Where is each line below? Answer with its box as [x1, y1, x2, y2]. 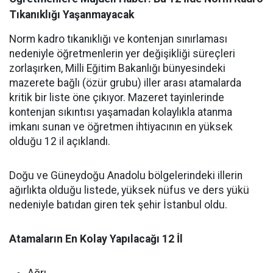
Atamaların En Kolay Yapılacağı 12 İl [9, 233, 183, 245]
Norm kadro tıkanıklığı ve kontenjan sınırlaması [9, 33, 227, 45]
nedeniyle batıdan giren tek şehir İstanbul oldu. [9, 199, 227, 211]
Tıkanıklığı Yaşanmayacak [9, 9, 134, 21]
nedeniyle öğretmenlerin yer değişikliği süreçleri [9, 48, 235, 60]
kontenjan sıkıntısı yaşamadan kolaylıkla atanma [9, 106, 232, 118]
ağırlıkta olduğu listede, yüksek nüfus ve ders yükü [9, 184, 249, 196]
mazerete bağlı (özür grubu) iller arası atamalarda [9, 77, 241, 89]
